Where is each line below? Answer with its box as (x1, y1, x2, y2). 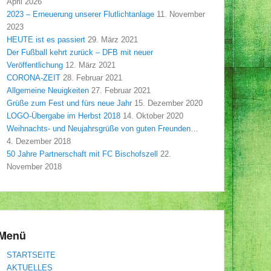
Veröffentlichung (7, 60, 63, 70)
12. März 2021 (65, 60, 116, 70)
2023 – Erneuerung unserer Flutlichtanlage (7, 9, 154, 19)
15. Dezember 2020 (134, 98, 203, 108)
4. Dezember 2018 (7, 136, 71, 146)
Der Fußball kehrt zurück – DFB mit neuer (7, 47, 153, 57)
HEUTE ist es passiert (7, 34, 85, 44)
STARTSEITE (7, 250, 56, 260)
